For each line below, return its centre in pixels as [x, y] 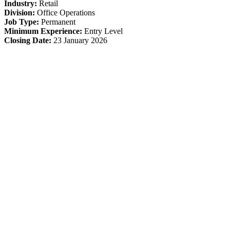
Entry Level [102, 31]
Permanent [57, 22]
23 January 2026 [79, 41]
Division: [20, 13]
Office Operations [65, 13]
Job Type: [22, 22]
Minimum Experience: [43, 31]
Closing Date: [28, 41]
